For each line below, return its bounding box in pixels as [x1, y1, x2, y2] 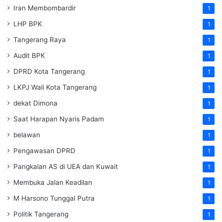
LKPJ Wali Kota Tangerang [13, 83, 97, 92]
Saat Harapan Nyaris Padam [13, 115, 104, 123]
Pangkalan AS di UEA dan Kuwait [13, 163, 118, 171]
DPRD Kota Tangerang [13, 67, 85, 76]
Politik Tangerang [13, 210, 68, 219]
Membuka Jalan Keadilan [13, 178, 92, 187]
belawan [13, 131, 40, 139]
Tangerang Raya [13, 36, 66, 44]
